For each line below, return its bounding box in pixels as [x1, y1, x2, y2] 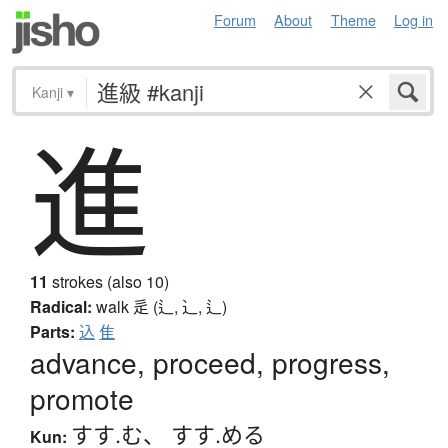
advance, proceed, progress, [30, 342, 390, 383]
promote [30, 378, 134, 419]
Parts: [30, 320, 75, 344]
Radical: [30, 295, 92, 319]
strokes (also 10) [48, 270, 169, 294]
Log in [394, 9, 433, 30]
